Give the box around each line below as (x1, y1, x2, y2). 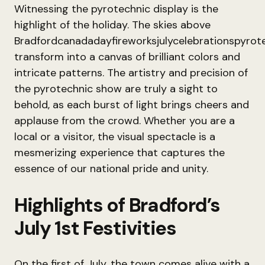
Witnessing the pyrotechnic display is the (14, 2, 218, 16)
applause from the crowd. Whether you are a (14, 114, 235, 128)
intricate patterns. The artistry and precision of (14, 66, 248, 80)
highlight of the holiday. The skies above (14, 18, 211, 32)
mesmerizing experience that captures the (14, 146, 225, 160)
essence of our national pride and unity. (14, 161, 208, 176)
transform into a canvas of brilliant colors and (14, 50, 240, 64)
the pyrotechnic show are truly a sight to (14, 82, 218, 96)
